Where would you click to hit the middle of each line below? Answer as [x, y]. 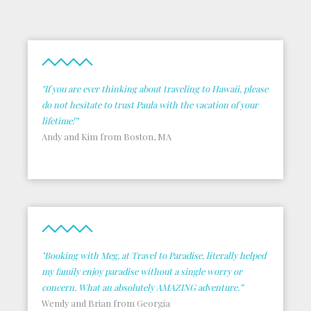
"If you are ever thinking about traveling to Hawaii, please [155, 89]
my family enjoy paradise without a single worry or [142, 271]
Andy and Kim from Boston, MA [107, 136]
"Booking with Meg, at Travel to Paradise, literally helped [154, 255]
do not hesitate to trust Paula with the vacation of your [150, 104]
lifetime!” [60, 120]
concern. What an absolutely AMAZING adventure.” [142, 287]
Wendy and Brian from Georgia [106, 303]
